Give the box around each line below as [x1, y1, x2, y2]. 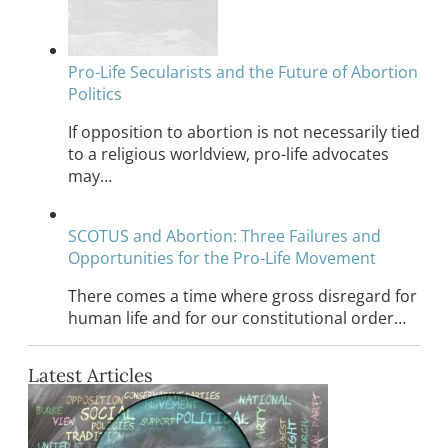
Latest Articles [28, 363, 153, 388]
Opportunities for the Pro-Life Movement [68, 247, 376, 270]
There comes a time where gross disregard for [68, 285, 417, 308]
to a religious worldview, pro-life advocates [68, 143, 389, 166]
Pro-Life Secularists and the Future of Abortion [68, 61, 418, 84]
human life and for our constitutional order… [68, 307, 406, 330]
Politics [68, 83, 122, 106]
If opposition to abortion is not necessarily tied [68, 121, 420, 144]
